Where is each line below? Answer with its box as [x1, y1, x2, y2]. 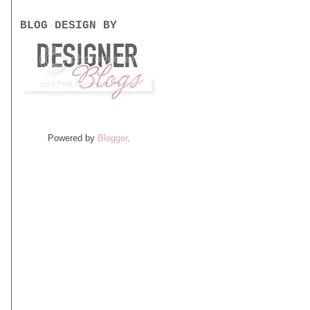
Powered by [48, 132, 98, 143]
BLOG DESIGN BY [19, 19, 117, 33]
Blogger [98, 132, 127, 143]
